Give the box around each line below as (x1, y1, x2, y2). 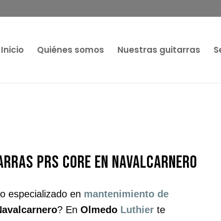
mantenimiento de (84, 188, 169, 199)
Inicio (1, 43, 24, 56)
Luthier (120, 204, 154, 215)
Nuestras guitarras (117, 43, 200, 56)
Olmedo (80, 204, 121, 215)
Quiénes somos (37, 43, 104, 56)
